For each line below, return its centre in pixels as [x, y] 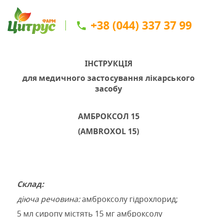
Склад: [31, 184]
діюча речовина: [48, 199]
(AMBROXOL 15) [108, 131]
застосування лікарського [141, 78]
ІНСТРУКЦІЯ [108, 63]
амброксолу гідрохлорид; [130, 199]
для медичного [54, 78]
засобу [108, 89]
